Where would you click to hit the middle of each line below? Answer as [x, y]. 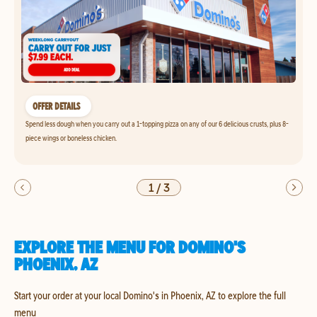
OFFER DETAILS [56, 106]
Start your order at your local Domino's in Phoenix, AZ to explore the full [150, 295]
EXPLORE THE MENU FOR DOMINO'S [130, 247]
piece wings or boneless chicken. [71, 138]
